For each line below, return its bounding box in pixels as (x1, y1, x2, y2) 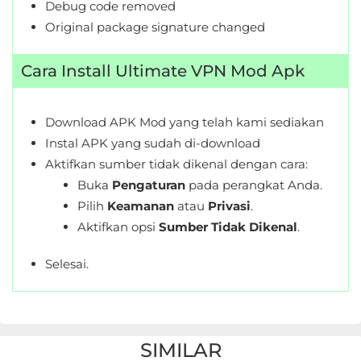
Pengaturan (112, 177, 185, 193)
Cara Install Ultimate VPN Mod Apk (21, 61, 305, 81)
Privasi (208, 198, 251, 214)
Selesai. (45, 256, 89, 272)
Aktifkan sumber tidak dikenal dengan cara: (45, 156, 308, 172)
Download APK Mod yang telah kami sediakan (45, 114, 324, 130)
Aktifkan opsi (77, 219, 159, 234)
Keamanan (107, 198, 174, 214)
